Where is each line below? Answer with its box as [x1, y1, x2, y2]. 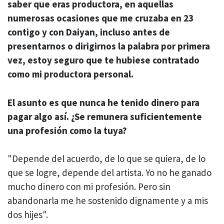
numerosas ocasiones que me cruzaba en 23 [7, 12, 193, 24]
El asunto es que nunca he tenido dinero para [7, 96, 199, 108]
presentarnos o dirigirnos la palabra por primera [7, 40, 210, 52]
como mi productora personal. [7, 68, 133, 80]
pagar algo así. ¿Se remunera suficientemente [7, 110, 202, 122]
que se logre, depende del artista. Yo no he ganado [7, 166, 211, 179]
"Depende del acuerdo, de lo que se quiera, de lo [7, 152, 205, 165]
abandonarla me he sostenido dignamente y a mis [7, 194, 208, 207]
